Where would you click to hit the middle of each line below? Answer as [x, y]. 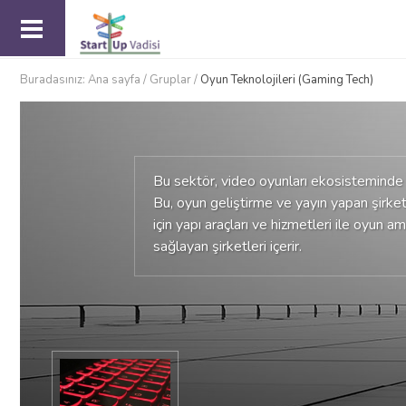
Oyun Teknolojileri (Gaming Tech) [287, 80]
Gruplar [170, 80]
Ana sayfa [114, 80]
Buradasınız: [54, 80]
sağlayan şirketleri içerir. [228, 246]
